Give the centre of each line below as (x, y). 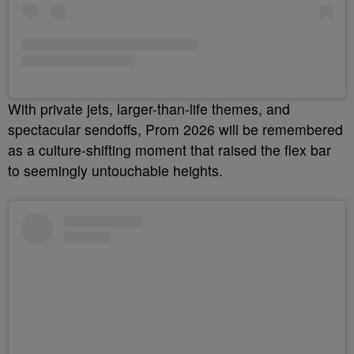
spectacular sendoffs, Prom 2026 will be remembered (175, 129)
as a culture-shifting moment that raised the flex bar (169, 149)
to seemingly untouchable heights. (115, 170)
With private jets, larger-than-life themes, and (149, 108)
